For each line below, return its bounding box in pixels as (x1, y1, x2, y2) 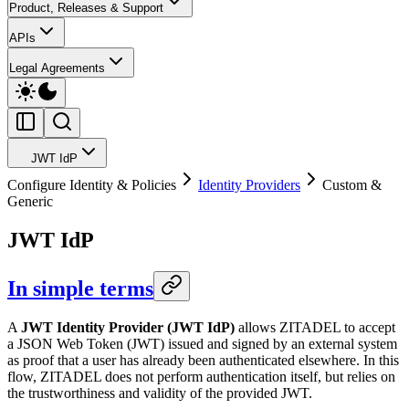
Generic (7, 194, 53, 209)
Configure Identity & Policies (7, 177, 176, 193)
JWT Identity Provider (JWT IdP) (21, 319, 235, 335)
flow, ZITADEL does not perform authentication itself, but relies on (7, 368, 395, 384)
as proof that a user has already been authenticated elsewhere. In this (7, 351, 399, 368)
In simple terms (7, 276, 153, 300)
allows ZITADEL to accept (235, 319, 395, 335)
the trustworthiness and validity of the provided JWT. (7, 384, 312, 401)
